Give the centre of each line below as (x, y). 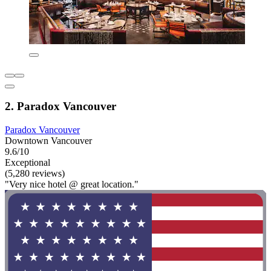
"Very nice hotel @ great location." (72, 184)
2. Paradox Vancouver (60, 106)
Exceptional (28, 163)
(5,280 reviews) (35, 174)
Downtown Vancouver (48, 141)
